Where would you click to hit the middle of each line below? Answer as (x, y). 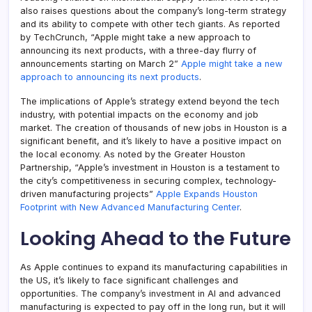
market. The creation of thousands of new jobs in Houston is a (154, 127)
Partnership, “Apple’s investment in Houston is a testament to (150, 167)
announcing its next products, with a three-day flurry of (138, 50)
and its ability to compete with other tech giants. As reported (150, 24)
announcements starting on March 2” (101, 63)
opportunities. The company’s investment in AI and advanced (150, 293)
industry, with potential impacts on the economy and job (139, 114)
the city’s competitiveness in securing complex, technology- (148, 180)
